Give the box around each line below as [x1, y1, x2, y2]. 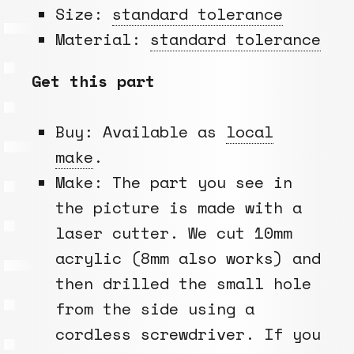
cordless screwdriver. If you [55, 322, 321, 345]
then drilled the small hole [55, 272, 311, 295]
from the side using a [55, 297, 254, 320]
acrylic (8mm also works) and [55, 247, 321, 269]
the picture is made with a [55, 196, 302, 219]
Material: [55, 28, 150, 51]
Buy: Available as [55, 120, 226, 143]
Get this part [32, 70, 155, 92]
